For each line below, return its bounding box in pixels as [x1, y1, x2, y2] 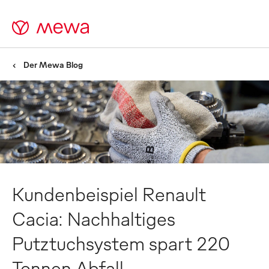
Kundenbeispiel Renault [12, 181, 206, 206]
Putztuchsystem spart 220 [12, 231, 230, 255]
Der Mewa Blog [23, 59, 83, 70]
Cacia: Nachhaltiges [12, 206, 175, 231]
